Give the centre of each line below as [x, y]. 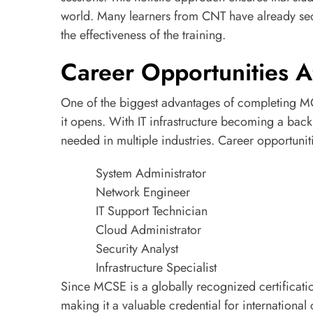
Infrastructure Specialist [156, 267]
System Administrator [151, 173]
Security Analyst [137, 248]
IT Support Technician [152, 211]
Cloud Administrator [148, 230]
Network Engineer [143, 192]
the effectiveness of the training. [143, 35]
